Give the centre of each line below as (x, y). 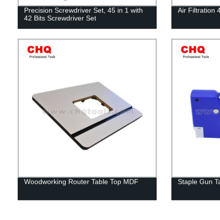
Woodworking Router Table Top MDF (81, 181)
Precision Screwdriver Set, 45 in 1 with (83, 10)
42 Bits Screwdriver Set (60, 18)
